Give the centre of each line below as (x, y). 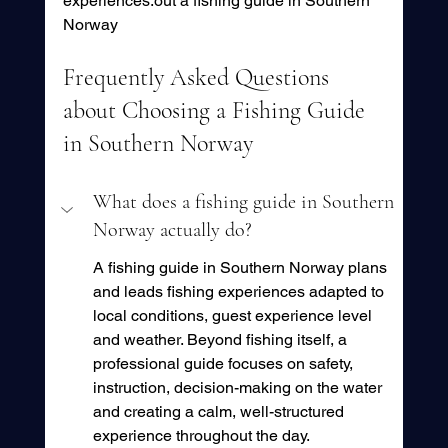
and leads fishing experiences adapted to (240, 292)
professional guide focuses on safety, (224, 364)
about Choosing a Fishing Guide (216, 111)
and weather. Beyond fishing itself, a (221, 340)
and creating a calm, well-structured (220, 412)
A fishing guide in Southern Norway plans (241, 268)
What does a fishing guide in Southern (245, 202)
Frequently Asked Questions (198, 78)
